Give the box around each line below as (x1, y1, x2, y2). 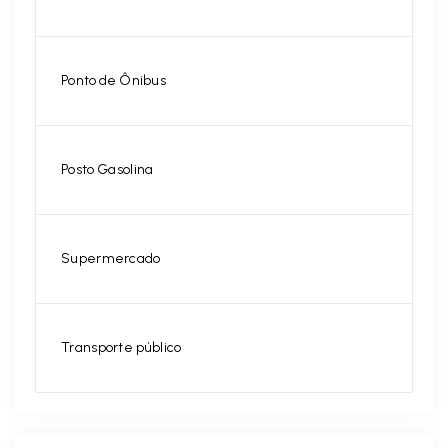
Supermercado (61, 250, 161, 268)
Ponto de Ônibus (61, 72, 166, 90)
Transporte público (61, 339, 182, 357)
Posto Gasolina (61, 161, 154, 179)
